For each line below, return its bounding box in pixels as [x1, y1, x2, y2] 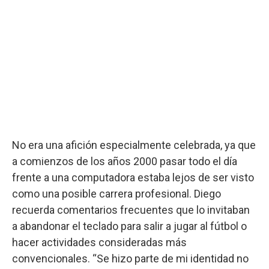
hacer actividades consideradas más [12, 235, 187, 249]
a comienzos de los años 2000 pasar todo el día [12, 154, 237, 168]
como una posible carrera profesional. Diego [12, 187, 221, 200]
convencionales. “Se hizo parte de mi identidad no [12, 252, 249, 265]
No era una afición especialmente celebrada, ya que [12, 138, 256, 151]
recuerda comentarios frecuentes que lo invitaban [12, 203, 250, 216]
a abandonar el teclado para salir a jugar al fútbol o [12, 219, 247, 232]
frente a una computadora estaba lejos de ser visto [12, 171, 254, 184]
